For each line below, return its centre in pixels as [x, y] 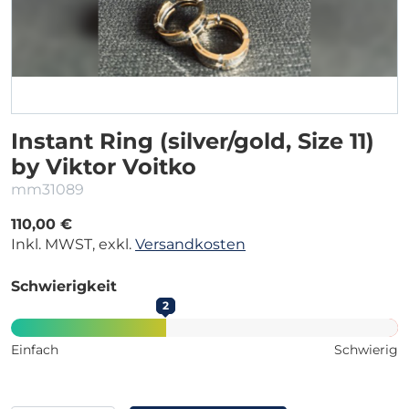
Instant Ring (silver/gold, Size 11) [193, 141]
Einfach [35, 349]
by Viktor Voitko [104, 166]
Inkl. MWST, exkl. [73, 244]
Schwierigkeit [64, 286]
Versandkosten [190, 244]
